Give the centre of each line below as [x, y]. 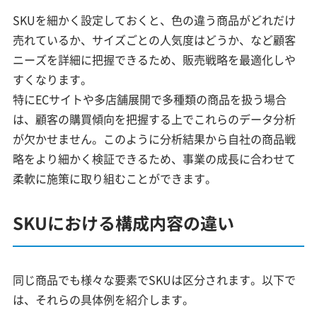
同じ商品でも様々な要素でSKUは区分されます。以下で [155, 279]
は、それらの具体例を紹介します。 [104, 299]
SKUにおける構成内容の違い [124, 222]
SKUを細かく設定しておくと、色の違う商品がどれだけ [155, 19]
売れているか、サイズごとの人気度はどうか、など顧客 [155, 39]
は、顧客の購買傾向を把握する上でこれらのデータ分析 [155, 119]
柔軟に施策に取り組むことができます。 [115, 178]
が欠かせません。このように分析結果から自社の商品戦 [155, 138]
